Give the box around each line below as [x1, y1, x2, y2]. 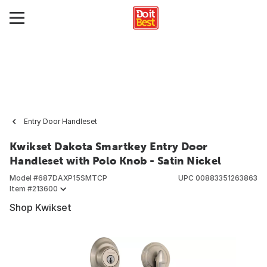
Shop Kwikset [10, 201, 72, 213]
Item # [10, 184, 32, 193]
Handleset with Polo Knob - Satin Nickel [10, 154, 222, 167]
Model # [10, 173, 38, 182]
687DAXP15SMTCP [38, 173, 107, 182]
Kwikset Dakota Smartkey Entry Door [10, 140, 208, 153]
